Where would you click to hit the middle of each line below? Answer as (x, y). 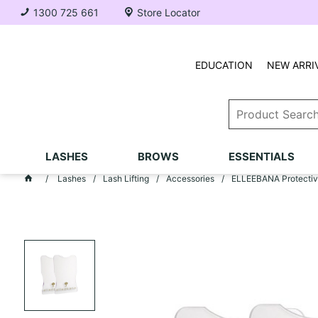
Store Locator (169, 12)
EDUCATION (224, 65)
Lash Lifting (126, 179)
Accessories (190, 179)
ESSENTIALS (261, 157)
